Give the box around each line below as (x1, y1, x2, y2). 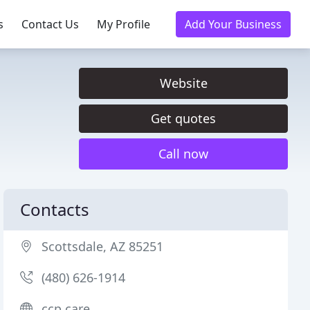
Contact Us (21, 17, 79, 32)
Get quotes (151, 110, 216, 127)
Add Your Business (185, 17, 282, 32)
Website (159, 75, 208, 91)
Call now (158, 145, 208, 162)
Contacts (20, 198, 90, 221)
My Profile (97, 17, 150, 32)
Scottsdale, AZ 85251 (42, 238, 164, 255)
